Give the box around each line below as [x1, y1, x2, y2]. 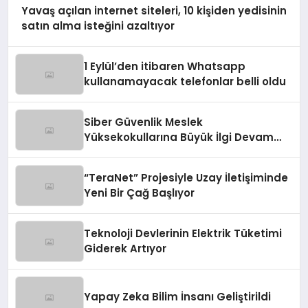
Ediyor [84, 145, 118, 160]
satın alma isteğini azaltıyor [21, 18, 175, 33]
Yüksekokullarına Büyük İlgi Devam [84, 130, 274, 145]
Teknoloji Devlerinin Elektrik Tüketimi [84, 226, 283, 241]
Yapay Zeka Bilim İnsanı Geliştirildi [84, 289, 272, 305]
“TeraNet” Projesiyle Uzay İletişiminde [84, 170, 289, 186]
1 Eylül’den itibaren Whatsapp [84, 59, 246, 74]
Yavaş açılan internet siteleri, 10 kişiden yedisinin [21, 3, 287, 18]
